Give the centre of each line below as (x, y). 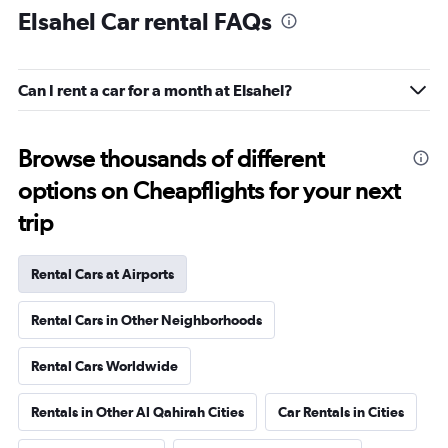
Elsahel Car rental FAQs (145, 21)
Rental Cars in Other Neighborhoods (146, 320)
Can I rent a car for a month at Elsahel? (155, 90)
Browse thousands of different (171, 158)
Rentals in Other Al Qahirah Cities (137, 412)
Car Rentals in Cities (341, 412)
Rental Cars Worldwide (104, 366)
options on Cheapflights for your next (209, 190)
